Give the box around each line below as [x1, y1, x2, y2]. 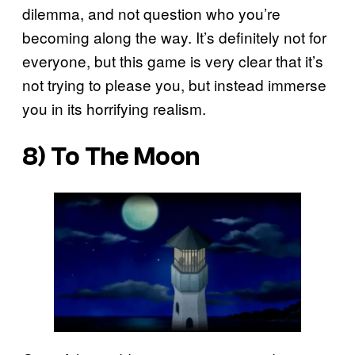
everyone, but [22, 50, 116, 72]
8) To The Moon [22, 142, 200, 171]
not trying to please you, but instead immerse [22, 74, 326, 96]
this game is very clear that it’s [120, 50, 323, 72]
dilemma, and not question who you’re [22, 2, 281, 25]
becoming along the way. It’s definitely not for [22, 26, 326, 48]
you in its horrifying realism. [22, 97, 206, 120]
